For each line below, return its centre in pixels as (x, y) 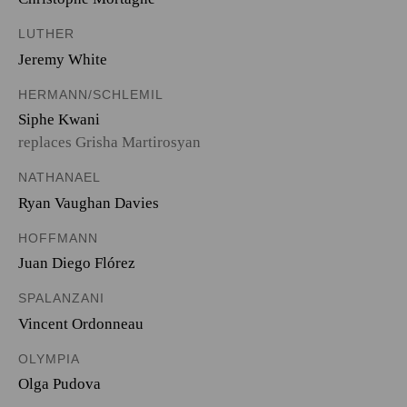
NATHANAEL (60, 177)
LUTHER (46, 34)
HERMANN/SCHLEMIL (91, 94)
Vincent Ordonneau (81, 323)
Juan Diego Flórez (77, 263)
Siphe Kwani (59, 119)
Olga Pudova (60, 384)
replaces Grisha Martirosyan (109, 142)
